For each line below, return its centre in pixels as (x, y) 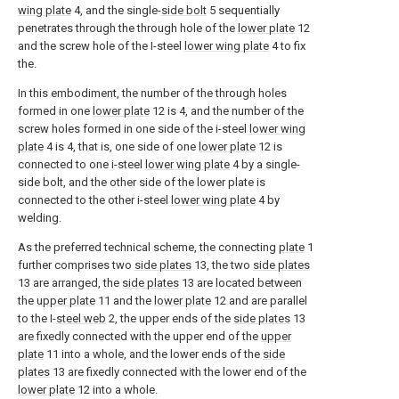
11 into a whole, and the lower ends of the (153, 354)
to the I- (37, 318)
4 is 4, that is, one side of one (121, 147)
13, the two (222, 265)
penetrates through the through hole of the (128, 28)
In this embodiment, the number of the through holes (152, 93)
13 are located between (240, 283)
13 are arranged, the (70, 283)
